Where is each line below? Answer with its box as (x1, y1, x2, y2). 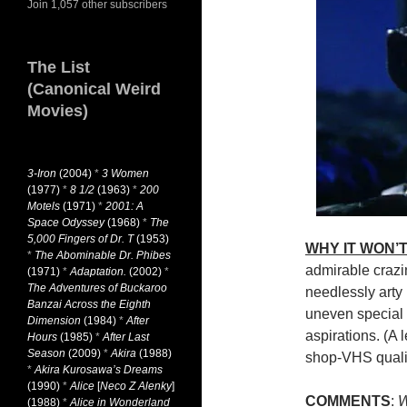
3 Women (102, 167, 149, 180)
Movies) (27, 102, 88, 120)
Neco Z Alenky (100, 380, 172, 392)
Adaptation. (70, 265, 126, 278)
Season (27, 347, 65, 360)
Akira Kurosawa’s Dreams (35, 363, 163, 376)
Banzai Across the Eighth (27, 298, 151, 311)
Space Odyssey (27, 216, 104, 229)
